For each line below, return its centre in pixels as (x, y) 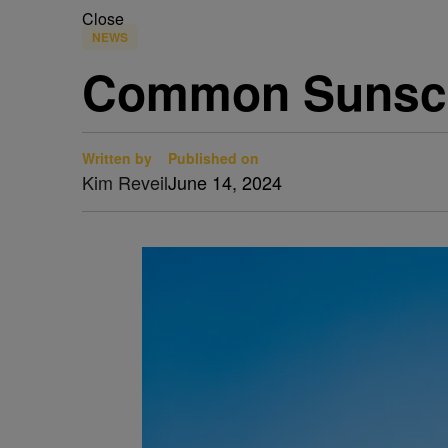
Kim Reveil (125, 182)
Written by (117, 158)
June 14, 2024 (225, 182)
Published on (213, 158)
